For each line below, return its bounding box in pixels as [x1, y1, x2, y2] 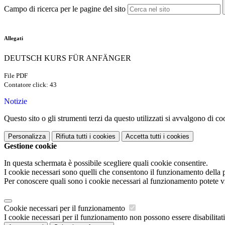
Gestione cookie [4, 142, 57, 151]
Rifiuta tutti [56, 133, 87, 141]
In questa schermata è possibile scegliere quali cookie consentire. [4, 159, 208, 168]
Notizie [4, 97, 27, 106]
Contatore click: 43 [4, 81, 57, 89]
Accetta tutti [126, 133, 161, 141]
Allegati [4, 35, 23, 42]
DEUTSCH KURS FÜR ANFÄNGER [4, 54, 131, 63]
